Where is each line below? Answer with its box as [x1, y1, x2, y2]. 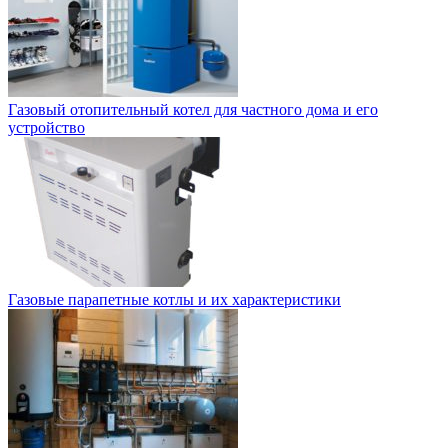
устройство [8, 118, 85, 136]
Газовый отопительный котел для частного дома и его [8, 100, 378, 118]
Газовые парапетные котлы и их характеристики [8, 290, 341, 308]
